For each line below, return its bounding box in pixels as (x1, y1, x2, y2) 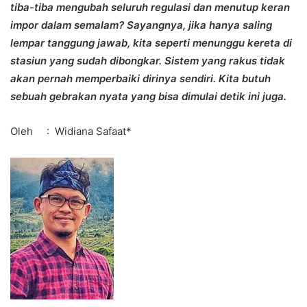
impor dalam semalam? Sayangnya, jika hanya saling (10, 18, 272, 32)
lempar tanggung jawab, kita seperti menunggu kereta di (10, 36, 292, 49)
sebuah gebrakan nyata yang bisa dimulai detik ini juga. (10, 89, 286, 103)
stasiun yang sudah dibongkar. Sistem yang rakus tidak (10, 53, 285, 67)
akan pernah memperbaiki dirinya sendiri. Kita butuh (10, 71, 271, 85)
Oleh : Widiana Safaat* (10, 124, 132, 138)
